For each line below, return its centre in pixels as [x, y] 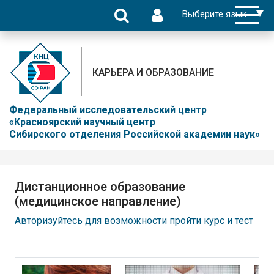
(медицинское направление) [98, 201]
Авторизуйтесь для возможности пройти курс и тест [134, 220]
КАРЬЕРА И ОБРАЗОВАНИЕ [153, 72]
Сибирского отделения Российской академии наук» [135, 134]
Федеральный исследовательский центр [109, 110]
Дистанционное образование [100, 187]
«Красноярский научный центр [82, 122]
